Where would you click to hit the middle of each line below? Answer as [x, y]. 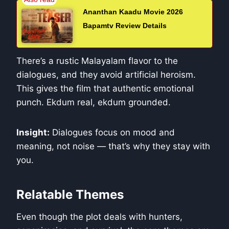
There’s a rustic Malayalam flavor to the [97, 61]
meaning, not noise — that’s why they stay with [113, 146]
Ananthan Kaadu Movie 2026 [133, 12]
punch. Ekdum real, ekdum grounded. [94, 102]
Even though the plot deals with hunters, [99, 216]
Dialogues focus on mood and [112, 132]
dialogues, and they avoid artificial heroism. [106, 74]
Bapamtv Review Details [125, 26]
